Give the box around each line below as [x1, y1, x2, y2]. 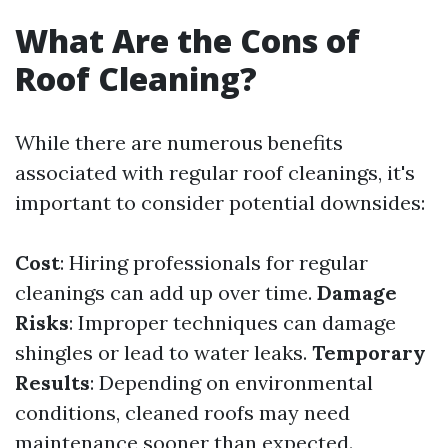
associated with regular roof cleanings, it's [15, 160, 415, 185]
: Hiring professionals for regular [60, 250, 368, 275]
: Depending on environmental [90, 370, 373, 395]
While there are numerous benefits [15, 130, 343, 155]
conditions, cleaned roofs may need [15, 400, 350, 425]
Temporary [312, 340, 426, 365]
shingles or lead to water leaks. [15, 340, 312, 365]
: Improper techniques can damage [69, 310, 396, 335]
